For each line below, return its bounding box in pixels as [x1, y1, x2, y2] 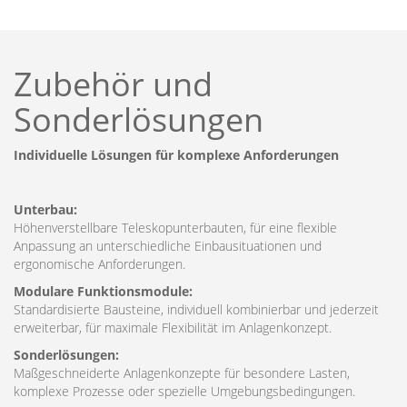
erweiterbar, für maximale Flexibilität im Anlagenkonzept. [14, 319, 332, 336]
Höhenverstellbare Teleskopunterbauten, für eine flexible [14, 219, 337, 236]
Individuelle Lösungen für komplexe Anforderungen [14, 146, 339, 164]
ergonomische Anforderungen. [14, 255, 185, 273]
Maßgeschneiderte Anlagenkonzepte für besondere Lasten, [14, 364, 350, 382]
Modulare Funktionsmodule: [14, 283, 193, 300]
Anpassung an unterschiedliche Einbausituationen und [14, 237, 322, 254]
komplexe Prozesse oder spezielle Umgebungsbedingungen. [14, 382, 355, 400]
